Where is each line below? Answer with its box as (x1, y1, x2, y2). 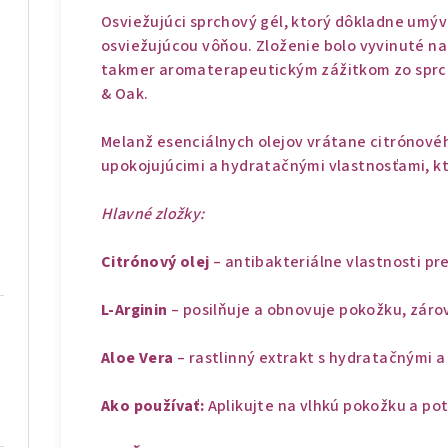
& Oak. (101, 83, 149, 105)
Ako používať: (101, 395, 205, 417)
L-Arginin (101, 299, 168, 321)
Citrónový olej (101, 251, 210, 273)
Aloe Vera (101, 347, 174, 369)
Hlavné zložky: (101, 203, 205, 225)
